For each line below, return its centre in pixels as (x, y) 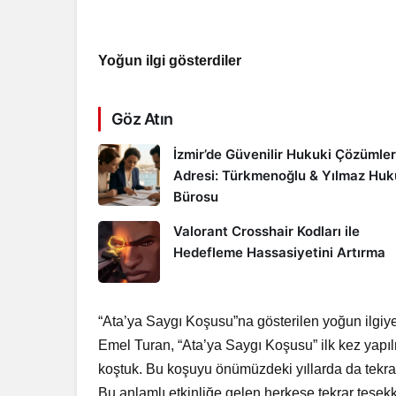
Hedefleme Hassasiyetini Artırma (279, 252)
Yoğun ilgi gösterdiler (170, 61)
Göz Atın (142, 119)
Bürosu (196, 197)
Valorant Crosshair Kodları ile (267, 231)
